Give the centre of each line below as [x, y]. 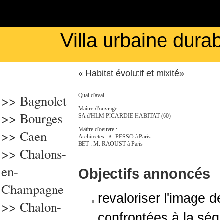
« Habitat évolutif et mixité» [131, 73]
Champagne [33, 189]
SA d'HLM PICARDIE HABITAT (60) [124, 116]
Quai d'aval [91, 95]
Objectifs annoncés [144, 174]
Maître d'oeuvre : [98, 129]
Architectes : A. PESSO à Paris [114, 137]
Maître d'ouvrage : [99, 109]
